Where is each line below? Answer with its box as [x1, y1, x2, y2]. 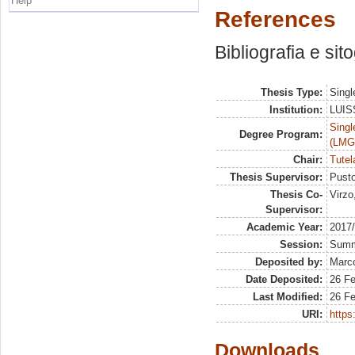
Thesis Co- [269, 189, 323, 200]
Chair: [292, 154, 323, 166]
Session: [279, 239, 323, 250]
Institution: [269, 104, 323, 116]
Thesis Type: [260, 86, 323, 98]
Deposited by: [254, 256, 323, 268]
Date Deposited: [245, 273, 323, 285]
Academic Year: [246, 221, 323, 233]
